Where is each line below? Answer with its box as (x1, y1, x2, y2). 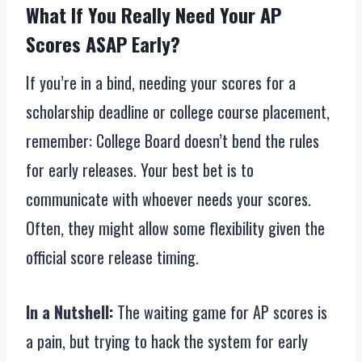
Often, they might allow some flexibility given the (26, 216, 325, 241)
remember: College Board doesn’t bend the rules (26, 128, 319, 154)
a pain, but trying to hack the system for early (26, 329, 308, 354)
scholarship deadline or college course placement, (26, 99, 330, 124)
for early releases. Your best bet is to (26, 158, 254, 183)
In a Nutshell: (26, 300, 113, 325)
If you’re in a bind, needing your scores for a (26, 70, 296, 95)
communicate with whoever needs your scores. (26, 187, 311, 212)
